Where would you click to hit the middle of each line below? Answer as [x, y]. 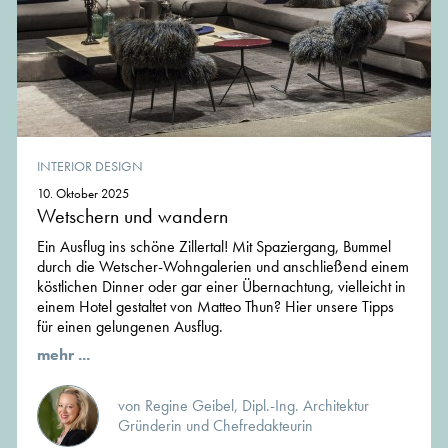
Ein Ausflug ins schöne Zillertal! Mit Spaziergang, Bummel [214, 246]
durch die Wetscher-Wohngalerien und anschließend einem [223, 266]
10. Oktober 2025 [83, 193]
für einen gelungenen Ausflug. [130, 326]
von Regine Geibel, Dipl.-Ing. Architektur [243, 405]
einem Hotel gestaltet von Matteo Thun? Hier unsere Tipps [215, 306]
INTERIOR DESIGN [90, 165]
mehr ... [63, 354]
